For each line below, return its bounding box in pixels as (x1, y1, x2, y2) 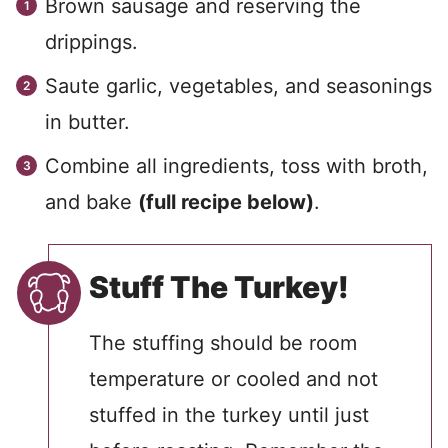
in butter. (45, 110, 130, 134)
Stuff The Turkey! (89, 269, 349, 305)
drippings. (45, 30, 138, 54)
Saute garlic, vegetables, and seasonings (45, 74, 432, 98)
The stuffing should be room (89, 331, 357, 355)
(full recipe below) (138, 190, 314, 214)
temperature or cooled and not (89, 367, 378, 391)
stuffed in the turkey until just (89, 403, 369, 427)
